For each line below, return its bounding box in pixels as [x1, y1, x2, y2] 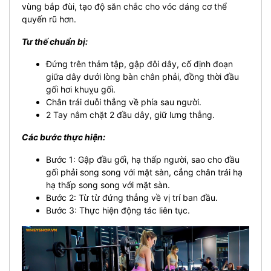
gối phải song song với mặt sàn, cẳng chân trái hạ [46, 166, 243, 177]
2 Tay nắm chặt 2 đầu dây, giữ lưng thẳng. [46, 109, 215, 120]
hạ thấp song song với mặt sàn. [46, 179, 170, 190]
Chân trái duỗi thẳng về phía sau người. [46, 96, 201, 107]
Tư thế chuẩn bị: [22, 36, 88, 47]
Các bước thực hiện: [22, 131, 105, 142]
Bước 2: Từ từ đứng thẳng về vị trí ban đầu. [46, 192, 218, 203]
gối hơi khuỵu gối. [46, 83, 116, 94]
